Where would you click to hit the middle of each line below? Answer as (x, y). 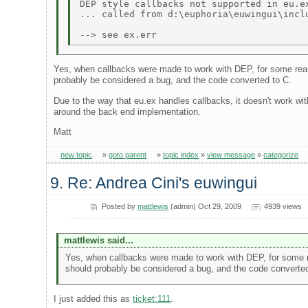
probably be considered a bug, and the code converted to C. (173, 80)
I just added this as (93, 299)
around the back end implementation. (128, 111)
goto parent (128, 155)
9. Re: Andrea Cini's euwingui (154, 183)
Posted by (120, 207)
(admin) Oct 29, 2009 (205, 207)
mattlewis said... (98, 241)
